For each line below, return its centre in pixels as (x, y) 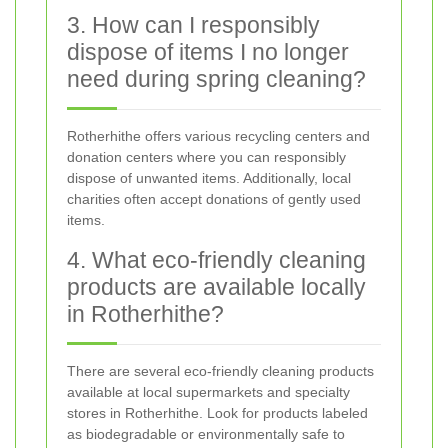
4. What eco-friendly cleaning (216, 259)
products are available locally (216, 286)
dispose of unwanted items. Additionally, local (209, 177)
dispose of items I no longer (208, 51)
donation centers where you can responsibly (206, 156)
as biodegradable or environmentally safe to (206, 433)
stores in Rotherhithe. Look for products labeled (217, 412)
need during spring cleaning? (216, 78)
